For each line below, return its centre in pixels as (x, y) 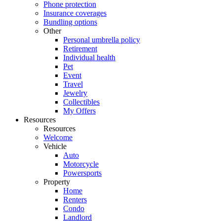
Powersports (82, 173)
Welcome (58, 137)
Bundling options (70, 22)
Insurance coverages (75, 13)
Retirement (80, 49)
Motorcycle (81, 164)
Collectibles (81, 102)
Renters (75, 200)
